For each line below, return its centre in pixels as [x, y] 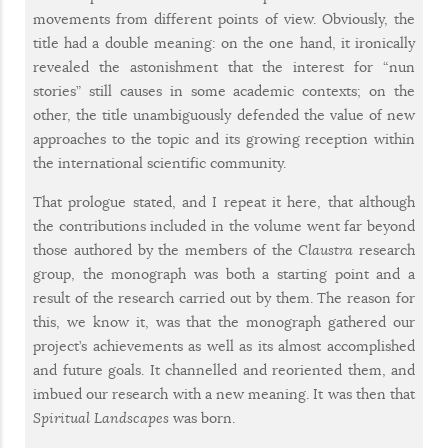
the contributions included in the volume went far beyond [224, 225]
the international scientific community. [159, 162]
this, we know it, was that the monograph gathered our [224, 321]
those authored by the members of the [166, 249]
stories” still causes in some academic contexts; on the [224, 90]
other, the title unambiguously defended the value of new [224, 114]
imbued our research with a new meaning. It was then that [224, 393]
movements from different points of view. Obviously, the [224, 18]
